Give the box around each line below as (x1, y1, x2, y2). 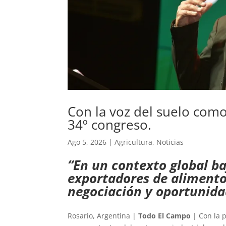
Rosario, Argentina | (68, 210, 139, 220)
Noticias (156, 137, 184, 147)
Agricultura (115, 137, 153, 147)
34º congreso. (68, 115, 152, 134)
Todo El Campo (138, 210, 191, 220)
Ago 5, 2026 (68, 137, 107, 147)
